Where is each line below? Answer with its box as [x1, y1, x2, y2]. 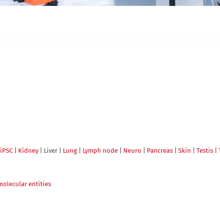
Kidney [18, 146, 38, 154]
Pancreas [147, 146, 173, 154]
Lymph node [82, 146, 118, 154]
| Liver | [38, 146, 63, 154]
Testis [196, 146, 213, 154]
